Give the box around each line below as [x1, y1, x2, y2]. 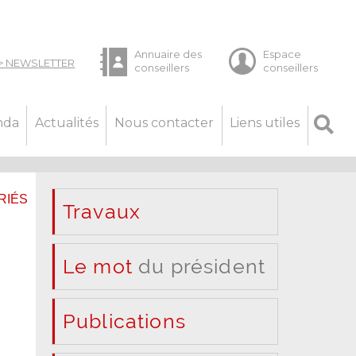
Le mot [62, 253, 133, 278]
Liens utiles [230, 114, 300, 130]
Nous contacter [114, 114, 215, 130]
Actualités [34, 114, 99, 130]
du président [132, 253, 266, 278]
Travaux [62, 199, 141, 223]
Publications [62, 308, 186, 333]
